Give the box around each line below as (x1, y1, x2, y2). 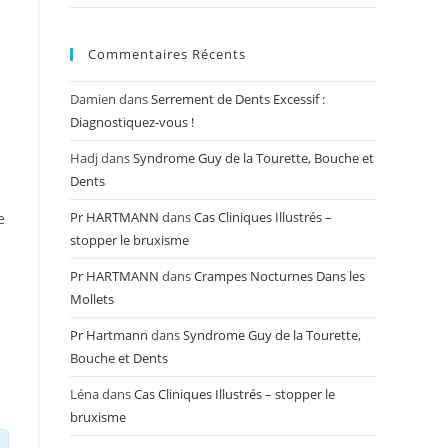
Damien (70, 90, 116, 108)
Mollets (70, 290, 114, 308)
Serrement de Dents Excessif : (151, 90, 325, 108)
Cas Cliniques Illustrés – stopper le (134, 385, 335, 403)
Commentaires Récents (88, 45, 246, 63)
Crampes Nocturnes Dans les (194, 267, 365, 285)
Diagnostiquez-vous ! (70, 113, 194, 131)
